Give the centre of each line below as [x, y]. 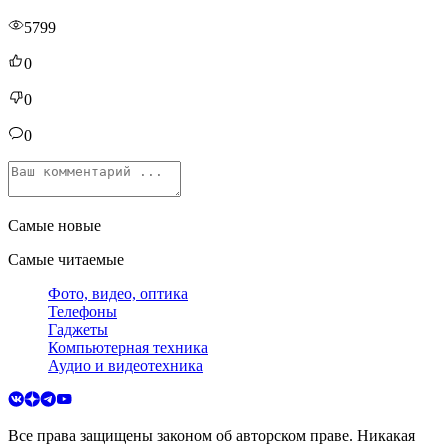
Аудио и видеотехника [125, 366]
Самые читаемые [66, 260]
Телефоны [82, 312]
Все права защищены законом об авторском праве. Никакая [211, 436]
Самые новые [54, 226]
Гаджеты [78, 330]
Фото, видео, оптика [118, 294]
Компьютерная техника [128, 348]
